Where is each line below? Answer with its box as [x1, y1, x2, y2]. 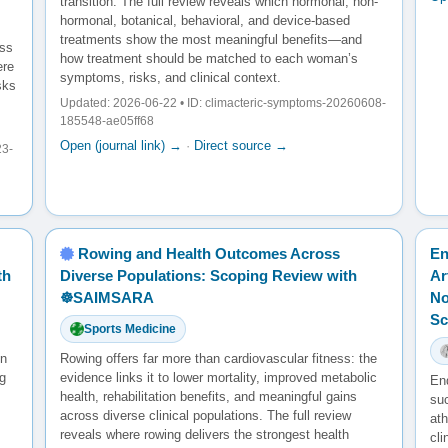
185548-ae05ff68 [59, 114, 154, 129]
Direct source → [193, 138, 288, 154]
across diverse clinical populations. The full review [59, 407, 351, 423]
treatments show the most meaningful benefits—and [59, 32, 362, 48]
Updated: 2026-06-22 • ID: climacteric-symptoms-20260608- [59, 96, 386, 111]
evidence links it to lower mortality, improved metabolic [59, 369, 377, 385]
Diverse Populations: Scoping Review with [59, 266, 357, 284]
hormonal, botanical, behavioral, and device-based [59, 13, 350, 29]
